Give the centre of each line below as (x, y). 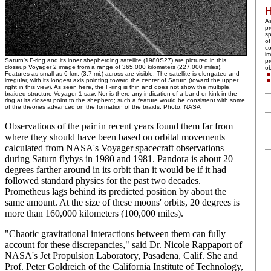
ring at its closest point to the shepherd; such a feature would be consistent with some (125, 100)
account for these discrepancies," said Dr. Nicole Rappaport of (123, 245)
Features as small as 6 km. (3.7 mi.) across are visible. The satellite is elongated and (122, 73)
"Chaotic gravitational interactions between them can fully (115, 234)
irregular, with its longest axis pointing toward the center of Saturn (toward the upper (122, 80)
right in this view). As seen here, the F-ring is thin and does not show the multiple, (118, 87)
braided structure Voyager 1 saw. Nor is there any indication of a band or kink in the (121, 93)
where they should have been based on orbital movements (115, 137)
